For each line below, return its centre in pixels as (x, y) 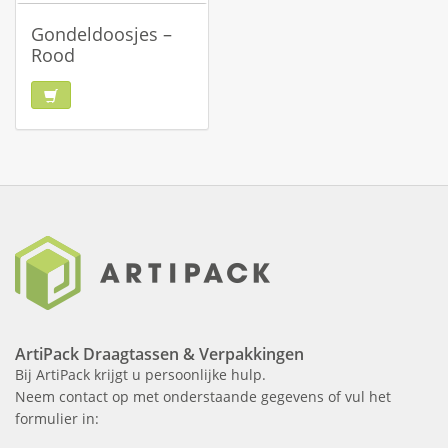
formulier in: (57, 418)
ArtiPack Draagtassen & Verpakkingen (159, 354)
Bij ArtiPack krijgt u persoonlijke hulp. (140, 374)
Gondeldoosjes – (101, 34)
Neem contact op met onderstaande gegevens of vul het (203, 396)
